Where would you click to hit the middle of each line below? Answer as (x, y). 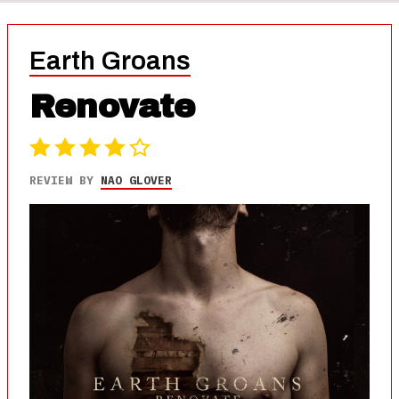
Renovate (112, 106)
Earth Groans (110, 61)
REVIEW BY (65, 180)
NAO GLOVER (136, 180)
